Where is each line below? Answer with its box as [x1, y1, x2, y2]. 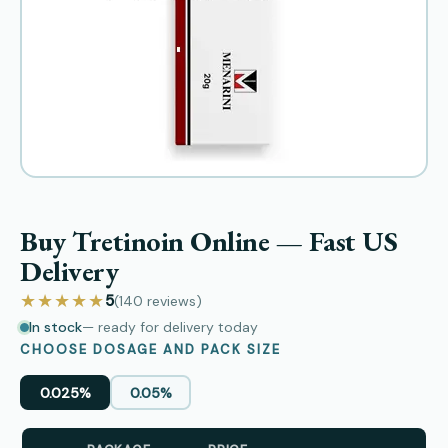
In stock [29, 318, 82, 336]
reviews [147, 291, 196, 310]
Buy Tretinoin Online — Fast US [20, 223, 397, 259]
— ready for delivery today [82, 318, 258, 336]
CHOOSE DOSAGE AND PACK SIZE [20, 341, 281, 358]
